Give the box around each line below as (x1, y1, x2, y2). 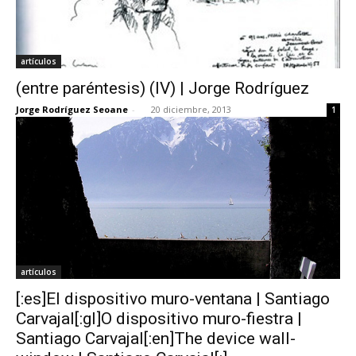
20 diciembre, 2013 (151, 103, 231, 115)
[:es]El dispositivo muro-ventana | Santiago (16, 288, 330, 308)
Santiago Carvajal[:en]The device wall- (16, 328, 296, 348)
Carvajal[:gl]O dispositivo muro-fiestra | (16, 308, 302, 328)
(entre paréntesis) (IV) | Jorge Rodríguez (16, 78, 309, 98)
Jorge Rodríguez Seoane (16, 103, 128, 115)
